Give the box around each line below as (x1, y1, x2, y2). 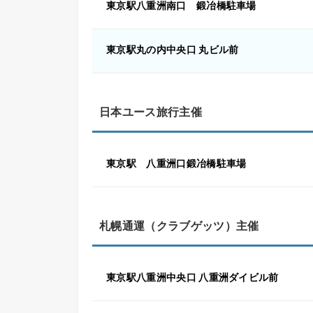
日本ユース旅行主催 (99, 105, 202, 119)
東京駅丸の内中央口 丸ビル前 (106, 44, 239, 55)
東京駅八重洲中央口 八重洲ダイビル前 (106, 272, 279, 283)
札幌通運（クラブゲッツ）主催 (99, 219, 259, 233)
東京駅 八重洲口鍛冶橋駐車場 (106, 158, 247, 169)
